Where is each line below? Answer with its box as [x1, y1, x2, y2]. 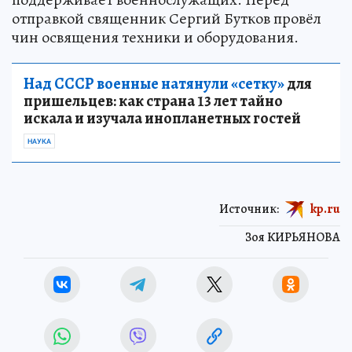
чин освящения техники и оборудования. [12, 26, 299, 48]
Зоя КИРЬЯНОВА [245, 228, 340, 246]
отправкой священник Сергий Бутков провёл [12, 7, 321, 29]
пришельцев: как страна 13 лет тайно [24, 90, 283, 112]
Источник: [219, 200, 279, 218]
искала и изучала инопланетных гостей [24, 107, 301, 129]
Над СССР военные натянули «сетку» [24, 72, 284, 94]
